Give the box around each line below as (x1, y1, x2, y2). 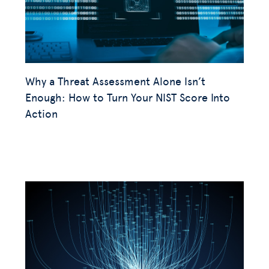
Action (25, 107, 58, 121)
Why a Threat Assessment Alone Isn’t (25, 74, 205, 88)
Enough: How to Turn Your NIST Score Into (25, 91, 230, 104)
